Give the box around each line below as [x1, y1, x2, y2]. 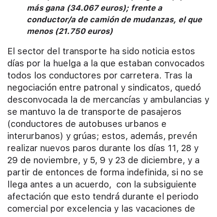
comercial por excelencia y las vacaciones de [7, 203, 195, 214]
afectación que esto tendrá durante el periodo [7, 191, 199, 202]
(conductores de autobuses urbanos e [7, 119, 167, 129]
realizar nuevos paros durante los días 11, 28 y [7, 143, 199, 154]
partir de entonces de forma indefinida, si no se [7, 167, 203, 178]
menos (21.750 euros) [27, 26, 113, 36]
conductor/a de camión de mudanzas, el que [27, 15, 202, 24]
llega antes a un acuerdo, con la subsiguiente [7, 179, 197, 190]
